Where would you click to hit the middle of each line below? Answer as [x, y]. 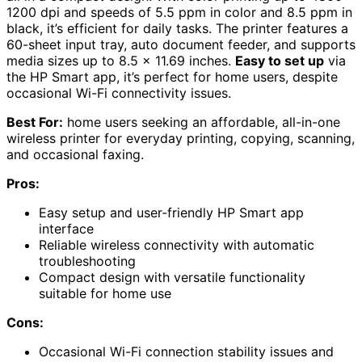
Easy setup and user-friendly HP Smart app [171, 212]
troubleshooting [87, 261]
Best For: [35, 122]
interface [66, 228]
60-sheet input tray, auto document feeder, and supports [181, 44]
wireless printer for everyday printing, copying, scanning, [181, 138]
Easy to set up [280, 60]
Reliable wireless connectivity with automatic [177, 244]
